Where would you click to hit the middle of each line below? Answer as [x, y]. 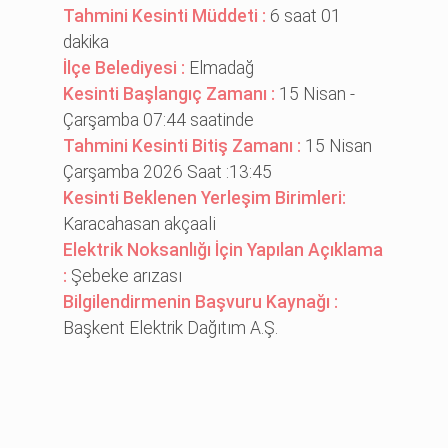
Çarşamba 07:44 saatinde [159, 119]
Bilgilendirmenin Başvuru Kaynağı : [201, 301]
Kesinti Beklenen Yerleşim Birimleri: [205, 197]
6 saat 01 [306, 15]
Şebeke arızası [127, 275]
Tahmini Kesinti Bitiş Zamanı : [184, 145]
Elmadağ [222, 67]
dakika [86, 41]
